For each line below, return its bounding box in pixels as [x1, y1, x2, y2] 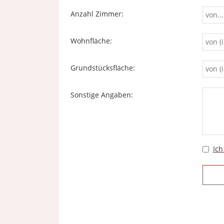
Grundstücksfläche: [70, 63, 135, 72]
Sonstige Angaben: [70, 90, 133, 99]
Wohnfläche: [70, 36, 112, 45]
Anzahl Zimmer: [70, 9, 123, 18]
